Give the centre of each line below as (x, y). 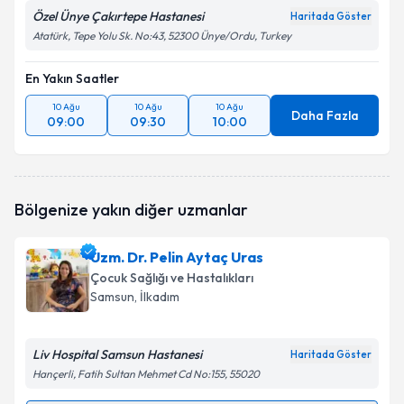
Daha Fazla (325, 115)
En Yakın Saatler (72, 78)
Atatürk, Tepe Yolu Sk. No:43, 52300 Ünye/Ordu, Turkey (162, 36)
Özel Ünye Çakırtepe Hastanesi (118, 16)
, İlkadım (157, 297)
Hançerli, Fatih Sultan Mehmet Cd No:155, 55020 (146, 374)
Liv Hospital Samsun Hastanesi (117, 354)
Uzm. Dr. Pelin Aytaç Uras (177, 257)
